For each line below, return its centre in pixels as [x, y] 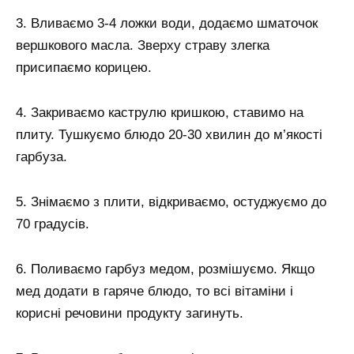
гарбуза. [41, 156]
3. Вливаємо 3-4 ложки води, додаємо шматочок [167, 24]
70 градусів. [53, 224]
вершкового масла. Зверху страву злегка [143, 46]
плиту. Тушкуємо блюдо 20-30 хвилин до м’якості [169, 134]
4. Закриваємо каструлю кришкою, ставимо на [160, 112]
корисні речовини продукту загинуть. [130, 313]
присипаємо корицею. [84, 68]
